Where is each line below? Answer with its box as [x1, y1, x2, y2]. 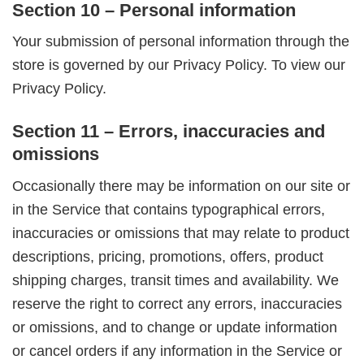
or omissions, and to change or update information [12, 318, 337, 336]
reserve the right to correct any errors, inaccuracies [12, 295, 342, 312]
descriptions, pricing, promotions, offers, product [12, 248, 323, 265]
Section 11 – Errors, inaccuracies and [12, 120, 325, 141]
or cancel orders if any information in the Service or [12, 342, 342, 359]
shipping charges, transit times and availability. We [12, 271, 339, 288]
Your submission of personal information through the [12, 33, 349, 50]
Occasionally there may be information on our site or [12, 177, 350, 194]
